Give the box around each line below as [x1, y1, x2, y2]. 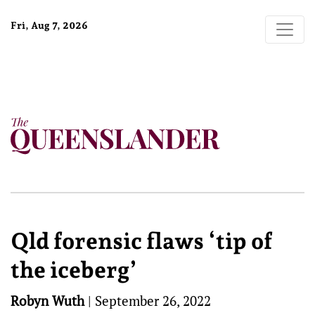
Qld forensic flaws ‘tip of [11, 228, 272, 255]
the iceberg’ [11, 257, 137, 283]
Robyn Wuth [11, 292, 84, 309]
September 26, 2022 [95, 292, 211, 309]
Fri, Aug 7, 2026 [11, 20, 88, 31]
